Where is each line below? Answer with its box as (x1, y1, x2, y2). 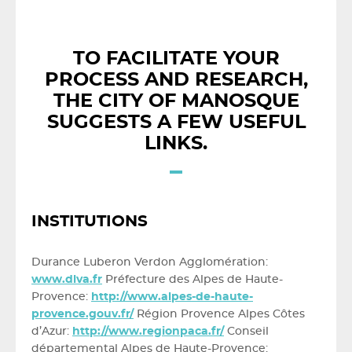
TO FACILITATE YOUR (72, 49, 280, 68)
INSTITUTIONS (31, 214, 148, 229)
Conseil (224, 326, 269, 337)
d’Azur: (31, 326, 72, 337)
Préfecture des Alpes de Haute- (102, 274, 283, 285)
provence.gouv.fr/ (31, 309, 134, 320)
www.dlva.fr (31, 274, 102, 285)
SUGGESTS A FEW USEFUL (46, 113, 306, 132)
